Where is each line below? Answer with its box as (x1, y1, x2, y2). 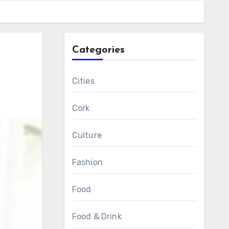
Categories (72, 45, 125, 55)
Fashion (72, 157, 103, 167)
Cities (72, 76, 95, 86)
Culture (72, 130, 102, 140)
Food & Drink (72, 212, 122, 221)
